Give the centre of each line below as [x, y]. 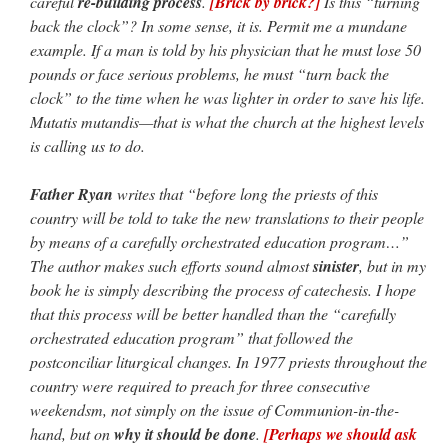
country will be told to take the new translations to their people [227, 217]
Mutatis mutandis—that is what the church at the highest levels [227, 121]
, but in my [392, 265]
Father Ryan [71, 193]
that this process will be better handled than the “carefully [213, 313]
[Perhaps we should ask [340, 433]
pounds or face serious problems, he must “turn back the [209, 73]
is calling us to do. [87, 145]
